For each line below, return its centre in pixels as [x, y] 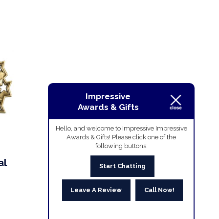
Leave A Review [96, 190]
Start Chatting [122, 166]
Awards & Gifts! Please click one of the [121, 137]
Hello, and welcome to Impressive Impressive [121, 128]
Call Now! [159, 190]
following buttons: [121, 146]
